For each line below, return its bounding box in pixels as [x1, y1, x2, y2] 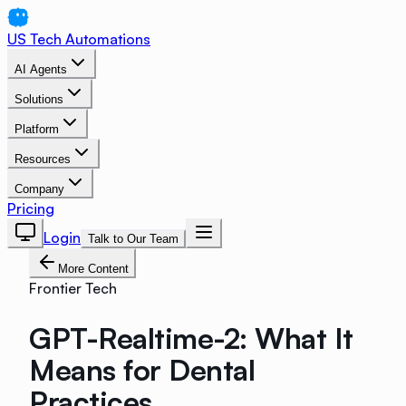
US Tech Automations [7, 30, 150, 48]
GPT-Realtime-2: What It [29, 319, 353, 356]
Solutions [14, 92, 63, 106]
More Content [58, 262, 129, 275]
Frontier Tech [29, 279, 117, 297]
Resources [14, 152, 71, 166]
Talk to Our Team [88, 232, 179, 246]
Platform [14, 122, 59, 136]
